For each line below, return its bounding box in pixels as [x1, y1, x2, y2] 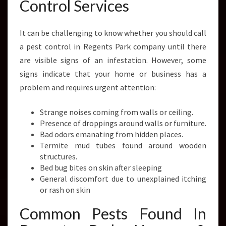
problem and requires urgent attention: [20, 82, 156, 92]
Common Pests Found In [20, 204, 206, 222]
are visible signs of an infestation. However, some [20, 55, 206, 65]
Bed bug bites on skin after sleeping [40, 162, 162, 173]
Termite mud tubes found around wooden [40, 140, 206, 150]
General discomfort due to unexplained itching [40, 174, 206, 184]
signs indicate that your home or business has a [20, 69, 206, 79]
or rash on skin [40, 185, 90, 195]
